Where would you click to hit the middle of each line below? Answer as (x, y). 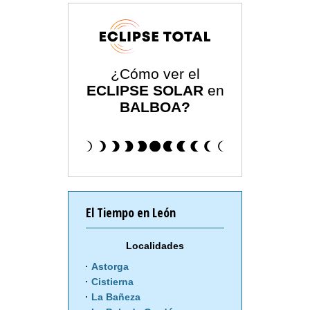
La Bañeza (116, 297)
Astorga (110, 267)
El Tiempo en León (131, 213)
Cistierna (112, 282)
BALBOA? (155, 107)
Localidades (155, 246)
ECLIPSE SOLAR (145, 91)
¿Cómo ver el (155, 74)
